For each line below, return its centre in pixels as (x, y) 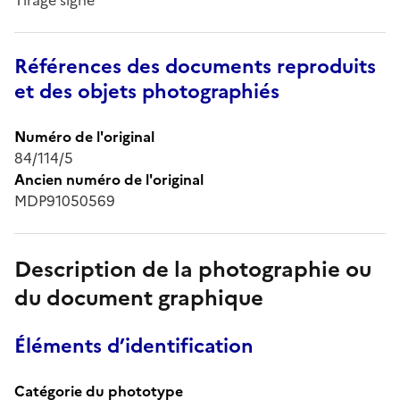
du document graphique (139, 298)
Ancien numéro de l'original (109, 179)
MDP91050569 (65, 200)
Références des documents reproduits (195, 66)
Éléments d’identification (134, 346)
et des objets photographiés (147, 91)
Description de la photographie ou (193, 269)
